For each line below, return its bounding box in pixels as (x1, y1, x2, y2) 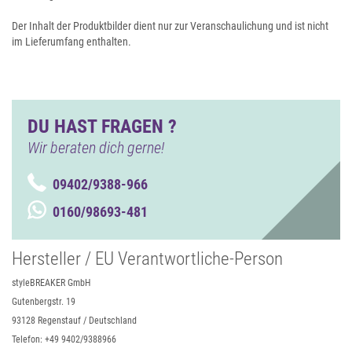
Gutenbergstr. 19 (12, 296, 75, 307)
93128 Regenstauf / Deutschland (12, 315, 137, 326)
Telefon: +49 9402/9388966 (12, 334, 116, 345)
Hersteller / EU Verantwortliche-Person (12, 248, 283, 269)
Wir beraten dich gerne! (27, 138, 164, 157)
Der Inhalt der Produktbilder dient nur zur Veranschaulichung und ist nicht (12, 20, 328, 32)
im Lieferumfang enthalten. (12, 35, 131, 48)
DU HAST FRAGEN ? (27, 115, 177, 137)
